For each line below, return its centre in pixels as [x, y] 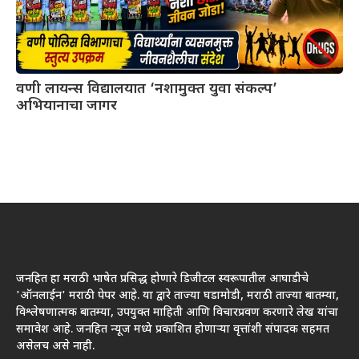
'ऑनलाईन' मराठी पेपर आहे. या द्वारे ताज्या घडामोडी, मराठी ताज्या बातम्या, [177, 296]
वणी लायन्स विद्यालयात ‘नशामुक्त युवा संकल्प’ [147, 90]
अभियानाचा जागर [67, 107]
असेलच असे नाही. [55, 347]
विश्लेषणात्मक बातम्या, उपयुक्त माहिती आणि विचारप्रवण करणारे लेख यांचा [177, 313]
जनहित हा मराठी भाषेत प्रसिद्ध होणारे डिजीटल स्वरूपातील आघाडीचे [162, 280]
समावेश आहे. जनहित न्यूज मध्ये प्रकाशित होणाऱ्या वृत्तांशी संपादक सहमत [173, 330]
